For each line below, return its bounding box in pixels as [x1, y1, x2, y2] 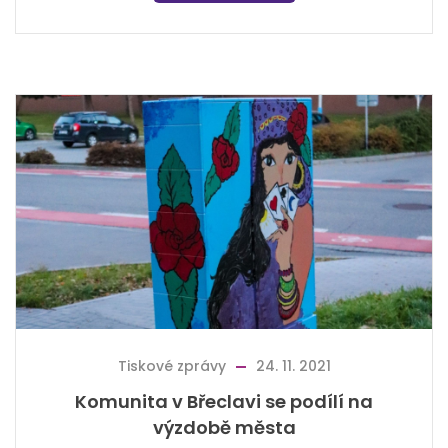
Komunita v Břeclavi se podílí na [75, 389, 373, 415]
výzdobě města [152, 415, 296, 441]
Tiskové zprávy [117, 356, 226, 377]
